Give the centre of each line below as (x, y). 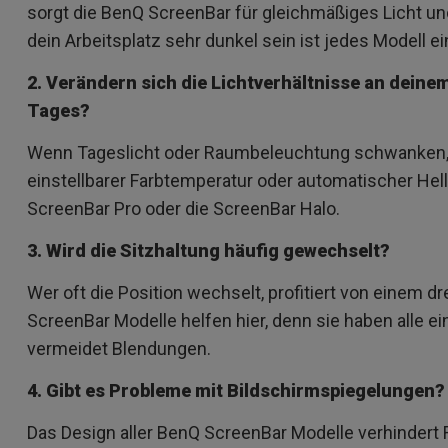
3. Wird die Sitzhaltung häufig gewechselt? (208, 251)
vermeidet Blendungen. (119, 349)
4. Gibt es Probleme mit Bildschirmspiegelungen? (236, 391)
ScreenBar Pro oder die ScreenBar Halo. (183, 209)
